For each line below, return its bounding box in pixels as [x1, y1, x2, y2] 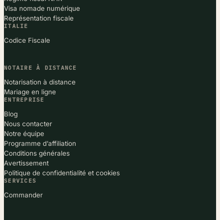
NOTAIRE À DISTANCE [4, 64, 77, 71]
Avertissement [4, 159, 49, 167]
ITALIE [4, 22, 28, 29]
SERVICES [4, 177, 37, 184]
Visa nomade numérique [4, 4, 80, 12]
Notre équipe [4, 129, 44, 137]
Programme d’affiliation [4, 139, 76, 147]
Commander [4, 191, 43, 199]
